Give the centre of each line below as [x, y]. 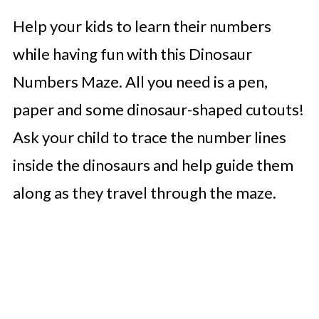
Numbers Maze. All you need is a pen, [140, 82]
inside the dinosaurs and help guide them [153, 165]
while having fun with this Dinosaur [132, 54]
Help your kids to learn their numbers [142, 26]
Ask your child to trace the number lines [149, 137]
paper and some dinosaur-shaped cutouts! [158, 109]
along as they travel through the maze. [144, 193]
